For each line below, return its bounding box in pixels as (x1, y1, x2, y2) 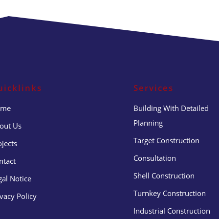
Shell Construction (133, 170, 195, 180)
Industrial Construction (133, 205, 210, 216)
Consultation (133, 153, 176, 163)
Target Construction (133, 135, 199, 145)
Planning (133, 117, 163, 128)
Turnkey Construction (133, 188, 206, 198)
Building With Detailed (133, 103, 209, 113)
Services (133, 82, 174, 93)
